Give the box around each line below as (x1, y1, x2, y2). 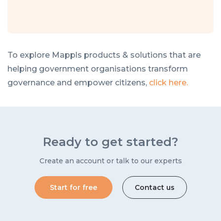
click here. (149, 77, 188, 87)
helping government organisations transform (7, 64, 188, 74)
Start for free (49, 183, 97, 192)
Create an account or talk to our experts (39, 156, 182, 165)
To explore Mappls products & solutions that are (7, 50, 201, 60)
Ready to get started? (43, 134, 178, 149)
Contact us (134, 183, 175, 192)
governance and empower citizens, (7, 77, 149, 87)
